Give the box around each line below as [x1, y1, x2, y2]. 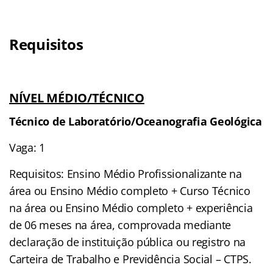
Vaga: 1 [9, 140, 46, 155]
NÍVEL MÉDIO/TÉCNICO [9, 89, 144, 106]
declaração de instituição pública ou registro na [9, 234, 246, 249]
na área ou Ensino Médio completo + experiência [9, 200, 253, 215]
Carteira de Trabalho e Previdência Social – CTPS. [9, 251, 252, 266]
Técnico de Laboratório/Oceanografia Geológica [9, 113, 262, 129]
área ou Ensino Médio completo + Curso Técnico [9, 183, 250, 198]
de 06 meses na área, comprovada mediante [9, 217, 232, 232]
